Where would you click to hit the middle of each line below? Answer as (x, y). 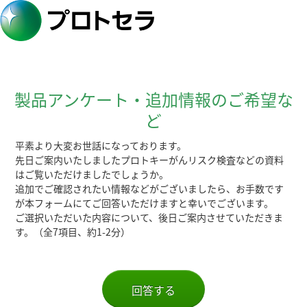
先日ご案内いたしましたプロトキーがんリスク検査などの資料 (150, 160)
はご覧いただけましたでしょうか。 (92, 174)
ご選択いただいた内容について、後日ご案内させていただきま (149, 217)
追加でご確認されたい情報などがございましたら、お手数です (150, 188)
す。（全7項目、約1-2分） (73, 232)
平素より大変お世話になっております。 (101, 145)
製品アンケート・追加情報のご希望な (153, 99)
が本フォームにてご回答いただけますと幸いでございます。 (145, 203)
